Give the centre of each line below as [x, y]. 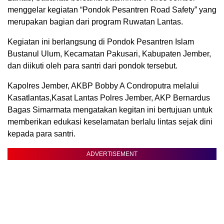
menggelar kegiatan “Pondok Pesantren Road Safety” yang [112, 10]
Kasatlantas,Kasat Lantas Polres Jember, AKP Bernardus [109, 98]
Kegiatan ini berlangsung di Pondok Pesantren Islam [101, 42]
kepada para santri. [41, 134]
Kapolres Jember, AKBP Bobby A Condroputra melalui [103, 86]
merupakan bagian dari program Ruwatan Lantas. [95, 22]
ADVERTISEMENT [112, 154]
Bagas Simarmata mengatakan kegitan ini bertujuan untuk [110, 110]
